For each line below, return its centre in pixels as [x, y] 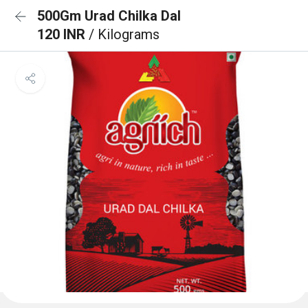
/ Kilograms [124, 34]
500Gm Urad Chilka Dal [109, 16]
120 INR [63, 34]
